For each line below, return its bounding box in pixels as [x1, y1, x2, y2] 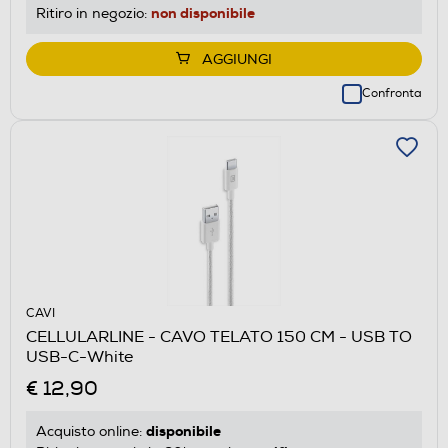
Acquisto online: [36, 422, 146, 440]
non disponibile [151, 3, 255, 22]
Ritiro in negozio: [36, 4, 151, 22]
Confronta [362, 85, 422, 101]
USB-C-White [26, 346, 133, 367]
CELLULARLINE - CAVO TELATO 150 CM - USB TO [26, 326, 412, 347]
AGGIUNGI [202, 50, 272, 68]
